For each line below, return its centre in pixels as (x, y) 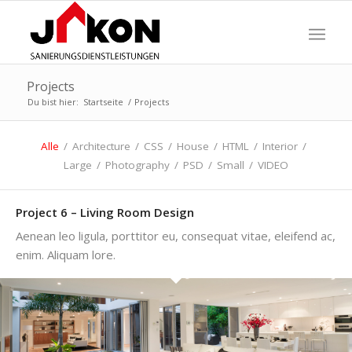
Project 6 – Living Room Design (105, 212)
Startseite (103, 102)
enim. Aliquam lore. (66, 255)
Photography (137, 165)
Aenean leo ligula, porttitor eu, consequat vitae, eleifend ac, (176, 236)
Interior (280, 146)
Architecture (101, 146)
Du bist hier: (53, 102)
